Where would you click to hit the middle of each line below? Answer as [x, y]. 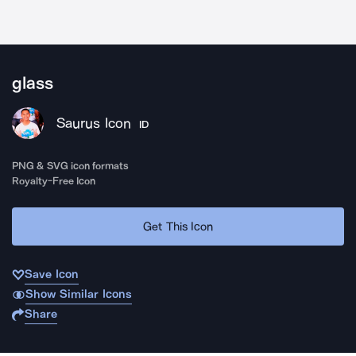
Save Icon [52, 274]
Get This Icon [178, 226]
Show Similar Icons [78, 294]
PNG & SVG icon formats [71, 166]
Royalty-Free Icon [54, 181]
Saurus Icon [94, 123]
